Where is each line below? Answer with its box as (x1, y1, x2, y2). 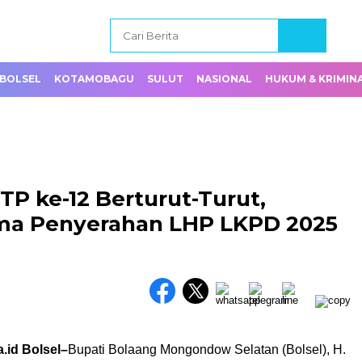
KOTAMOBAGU (54, 73, 134, 85)
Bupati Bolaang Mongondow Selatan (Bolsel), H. (68, 343, 346, 356)
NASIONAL (196, 73, 252, 85)
